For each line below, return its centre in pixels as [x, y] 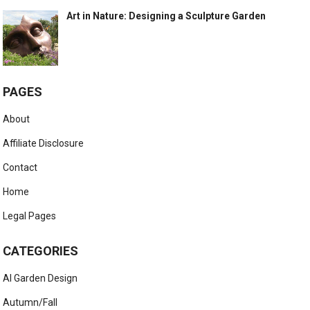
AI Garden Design [40, 279]
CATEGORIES [41, 251]
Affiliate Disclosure [44, 144]
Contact [20, 168]
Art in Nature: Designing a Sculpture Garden [166, 16]
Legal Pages [30, 216]
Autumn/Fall [30, 303]
